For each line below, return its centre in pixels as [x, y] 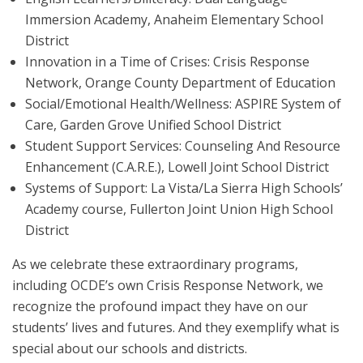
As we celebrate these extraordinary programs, [155, 264]
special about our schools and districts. [130, 348]
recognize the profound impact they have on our [160, 306]
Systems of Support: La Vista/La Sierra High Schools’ [184, 188]
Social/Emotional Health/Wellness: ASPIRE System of [183, 104]
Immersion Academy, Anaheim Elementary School [174, 19]
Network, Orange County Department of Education [180, 83]
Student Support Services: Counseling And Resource [183, 146]
